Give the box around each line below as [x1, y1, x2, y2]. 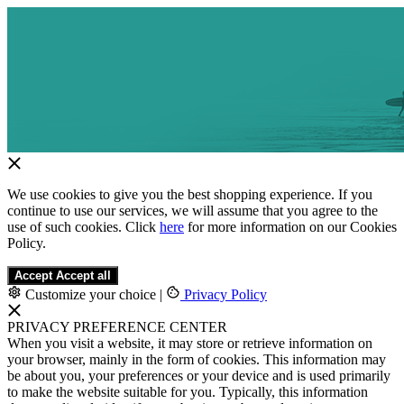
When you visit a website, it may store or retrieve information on [7, 335, 372, 351]
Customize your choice [22, 287, 160, 302]
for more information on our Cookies [184, 219, 397, 234]
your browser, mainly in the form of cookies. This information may [7, 352, 386, 367]
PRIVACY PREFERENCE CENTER [7, 319, 227, 335]
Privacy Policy [180, 287, 267, 302]
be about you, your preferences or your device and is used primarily [7, 368, 390, 383]
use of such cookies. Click [7, 219, 160, 234]
